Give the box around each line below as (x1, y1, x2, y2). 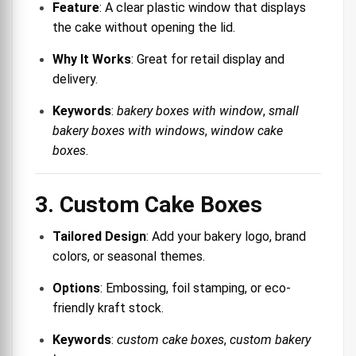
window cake (211, 122, 283, 138)
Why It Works (52, 51, 131, 67)
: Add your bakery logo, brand (146, 228, 306, 244)
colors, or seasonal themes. (52, 248, 205, 264)
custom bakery (230, 331, 311, 347)
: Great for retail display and (131, 51, 284, 67)
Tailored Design (52, 228, 146, 244)
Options (52, 280, 100, 296)
